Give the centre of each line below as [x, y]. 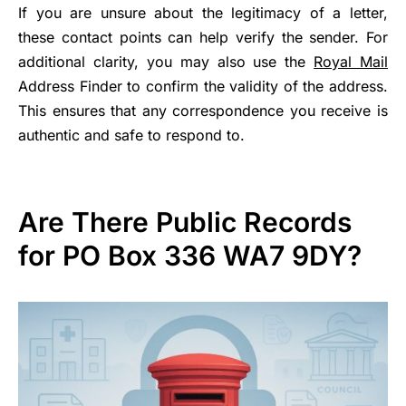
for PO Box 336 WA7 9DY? [190, 255]
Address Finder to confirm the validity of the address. [203, 86]
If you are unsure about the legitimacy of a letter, [203, 12]
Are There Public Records [185, 222]
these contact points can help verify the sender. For [203, 37]
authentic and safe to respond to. [131, 135]
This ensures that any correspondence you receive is [203, 110]
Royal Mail [351, 61]
